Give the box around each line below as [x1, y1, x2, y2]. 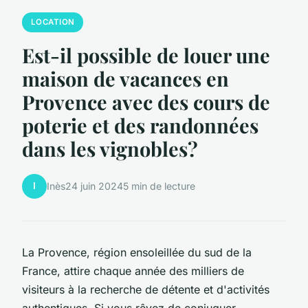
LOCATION [30, 17, 75, 27]
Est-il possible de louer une [22, 41, 270, 68]
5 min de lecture [123, 180, 195, 192]
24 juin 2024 [65, 180, 123, 192]
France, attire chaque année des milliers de [22, 263, 244, 278]
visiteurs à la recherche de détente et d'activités [22, 282, 269, 296]
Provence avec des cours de [22, 88, 270, 115]
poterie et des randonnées [22, 111, 258, 138]
